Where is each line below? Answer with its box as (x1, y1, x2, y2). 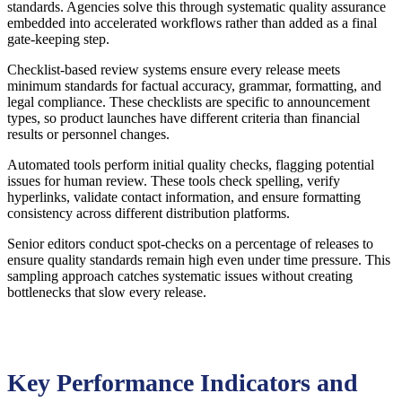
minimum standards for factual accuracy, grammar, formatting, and (7, 78, 381, 94)
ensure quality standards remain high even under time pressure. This (7, 252, 390, 268)
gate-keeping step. (7, 31, 109, 48)
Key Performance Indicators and (7, 369, 358, 398)
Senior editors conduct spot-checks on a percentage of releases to (7, 236, 373, 252)
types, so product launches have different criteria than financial (7, 110, 360, 127)
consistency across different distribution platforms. (7, 205, 290, 222)
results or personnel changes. (7, 127, 170, 143)
